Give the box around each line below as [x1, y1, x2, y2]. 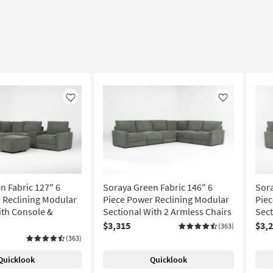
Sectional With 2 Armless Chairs [103, 205, 232, 218]
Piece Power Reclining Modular [103, 193, 229, 206]
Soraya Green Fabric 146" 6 [103, 181, 213, 194]
